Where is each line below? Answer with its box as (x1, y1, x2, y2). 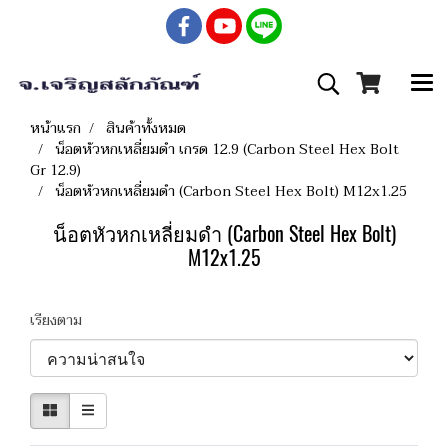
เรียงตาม (30, 309, 94, 332)
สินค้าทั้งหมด (106, 117, 186, 140)
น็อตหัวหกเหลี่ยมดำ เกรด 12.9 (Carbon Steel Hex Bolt (55, 138, 399, 161)
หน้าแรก (30, 117, 81, 140)
